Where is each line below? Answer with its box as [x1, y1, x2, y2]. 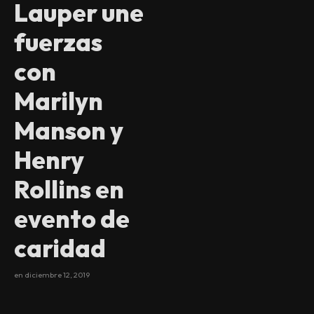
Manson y [14, 115, 123, 146]
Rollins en [14, 174, 124, 205]
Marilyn [14, 86, 103, 117]
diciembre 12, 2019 [25, 270, 90, 280]
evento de [14, 203, 130, 235]
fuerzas [14, 27, 102, 58]
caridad [14, 233, 106, 264]
